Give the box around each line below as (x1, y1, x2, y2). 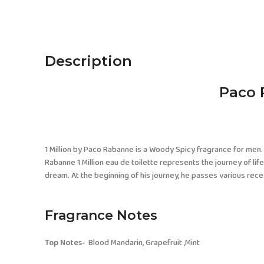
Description (45, 52, 132, 70)
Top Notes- (45, 236, 87, 249)
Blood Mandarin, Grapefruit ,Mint (87, 236, 200, 249)
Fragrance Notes (45, 207, 157, 223)
